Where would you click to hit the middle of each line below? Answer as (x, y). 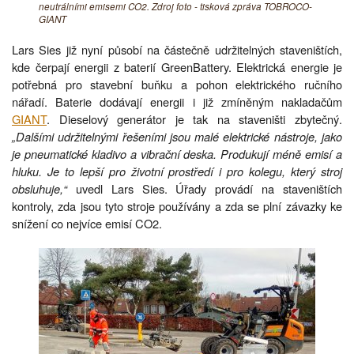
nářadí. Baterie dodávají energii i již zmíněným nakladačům (177, 102)
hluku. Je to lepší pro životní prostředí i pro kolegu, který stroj (177, 171)
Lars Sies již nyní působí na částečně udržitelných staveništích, (177, 50)
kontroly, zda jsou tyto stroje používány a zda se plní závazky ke (177, 206)
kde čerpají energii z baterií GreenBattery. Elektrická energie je (177, 67)
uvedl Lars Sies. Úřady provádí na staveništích (209, 189)
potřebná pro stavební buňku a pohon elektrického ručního (177, 85)
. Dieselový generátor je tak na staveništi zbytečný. (194, 119)
